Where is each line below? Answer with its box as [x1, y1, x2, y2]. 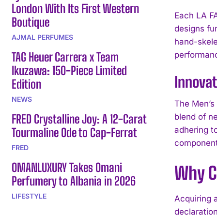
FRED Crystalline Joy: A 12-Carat [12, 111, 147, 126]
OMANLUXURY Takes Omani [12, 160, 122, 174]
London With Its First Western [12, 1, 139, 15]
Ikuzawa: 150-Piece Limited [12, 63, 127, 77]
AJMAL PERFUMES [12, 32, 73, 41]
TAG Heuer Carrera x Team [12, 49, 119, 64]
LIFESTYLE [12, 191, 46, 200]
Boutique [12, 15, 49, 29]
